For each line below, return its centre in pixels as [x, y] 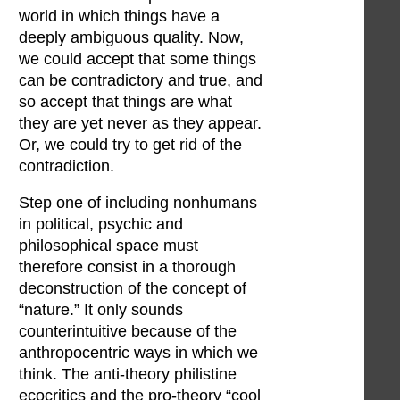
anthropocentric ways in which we [138, 353]
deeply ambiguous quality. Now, [131, 37]
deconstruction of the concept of [133, 289]
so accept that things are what [125, 101]
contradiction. [67, 166]
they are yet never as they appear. [140, 123]
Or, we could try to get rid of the [130, 144]
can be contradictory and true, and [141, 80]
